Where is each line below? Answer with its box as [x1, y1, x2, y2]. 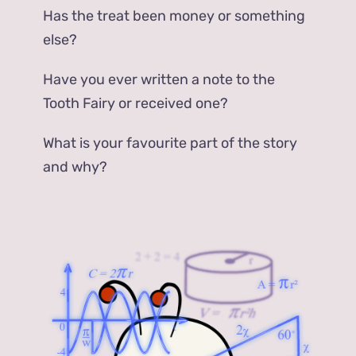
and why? [43, 157, 108, 176]
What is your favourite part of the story [43, 133, 298, 152]
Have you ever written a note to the [43, 70, 276, 88]
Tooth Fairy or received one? [43, 94, 229, 112]
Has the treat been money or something [43, 6, 306, 25]
